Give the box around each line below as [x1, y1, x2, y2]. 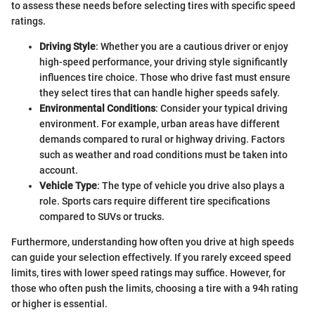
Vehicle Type [39, 180, 97, 192]
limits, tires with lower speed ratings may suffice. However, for [11, 267, 285, 279]
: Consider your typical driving [155, 103, 288, 115]
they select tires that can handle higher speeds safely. [39, 87, 280, 99]
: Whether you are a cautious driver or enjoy [96, 41, 288, 53]
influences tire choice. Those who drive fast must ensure [39, 72, 290, 84]
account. [39, 165, 78, 176]
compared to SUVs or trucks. [39, 211, 165, 223]
